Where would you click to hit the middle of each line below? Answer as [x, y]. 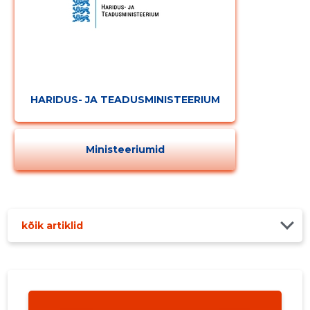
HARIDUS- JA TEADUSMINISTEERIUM [125, 99]
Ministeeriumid [125, 149]
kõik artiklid [53, 225]
